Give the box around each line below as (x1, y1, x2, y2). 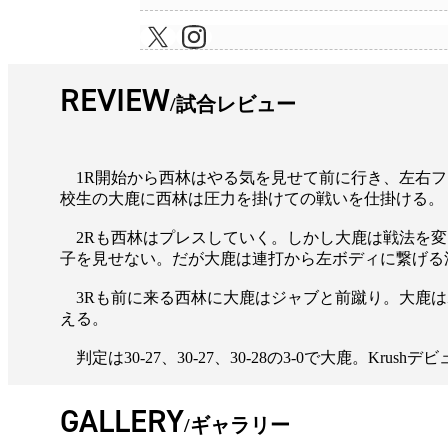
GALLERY (60, 400, 184, 443)
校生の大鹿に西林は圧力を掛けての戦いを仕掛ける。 (60, 190, 444, 208)
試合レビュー (176, 93, 296, 116)
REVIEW (60, 79, 170, 122)
